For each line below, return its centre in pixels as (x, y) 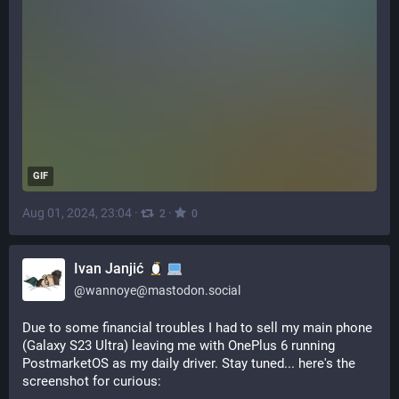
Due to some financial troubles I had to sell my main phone (197, 328)
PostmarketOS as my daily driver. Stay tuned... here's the (189, 363)
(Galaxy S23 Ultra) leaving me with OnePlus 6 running (179, 346)
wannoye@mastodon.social (163, 290)
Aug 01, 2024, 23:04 (77, 213)
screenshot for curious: (92, 381)
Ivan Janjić (110, 269)
